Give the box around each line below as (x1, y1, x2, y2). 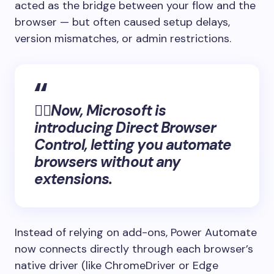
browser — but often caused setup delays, (15, 15, 230, 29)
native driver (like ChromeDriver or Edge (15, 258, 218, 273)
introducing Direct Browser (34, 118, 217, 137)
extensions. (34, 169, 113, 188)
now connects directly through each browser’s (15, 242, 253, 256)
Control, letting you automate (34, 135, 232, 154)
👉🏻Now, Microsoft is (34, 101, 166, 120)
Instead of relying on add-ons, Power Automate (15, 225, 257, 240)
